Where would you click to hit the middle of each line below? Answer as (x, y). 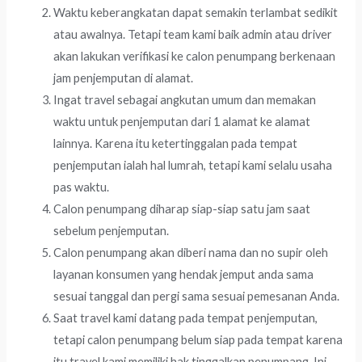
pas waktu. (82, 187)
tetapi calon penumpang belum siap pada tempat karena (198, 339)
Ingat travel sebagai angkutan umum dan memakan (185, 99)
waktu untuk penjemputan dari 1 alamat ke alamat (182, 121)
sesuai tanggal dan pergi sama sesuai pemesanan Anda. (197, 296)
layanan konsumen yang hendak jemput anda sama (184, 274)
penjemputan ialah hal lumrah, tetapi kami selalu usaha (193, 165)
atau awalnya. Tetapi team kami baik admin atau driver (193, 34)
